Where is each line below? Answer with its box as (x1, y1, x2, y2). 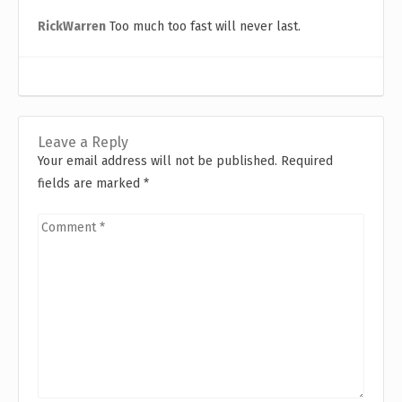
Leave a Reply (38, 133, 128, 151)
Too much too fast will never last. (106, 18, 301, 34)
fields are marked (38, 175, 144, 191)
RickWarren (38, 18, 106, 34)
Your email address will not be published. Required (38, 153, 333, 169)
